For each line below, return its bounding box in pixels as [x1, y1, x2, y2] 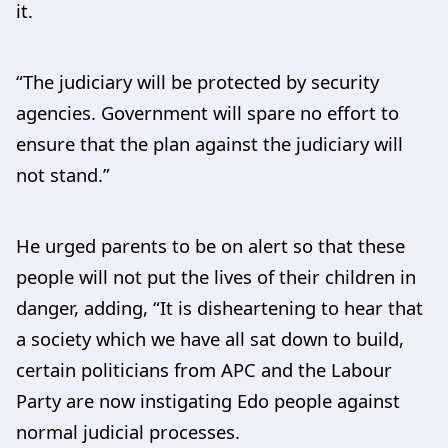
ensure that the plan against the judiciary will [16, 130, 403, 156]
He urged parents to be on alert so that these [16, 232, 405, 258]
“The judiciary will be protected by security [16, 68, 379, 94]
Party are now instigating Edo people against [16, 387, 400, 413]
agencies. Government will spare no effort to [16, 99, 399, 125]
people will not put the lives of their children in [16, 263, 416, 289]
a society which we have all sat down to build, [16, 325, 404, 351]
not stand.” [16, 161, 110, 187]
